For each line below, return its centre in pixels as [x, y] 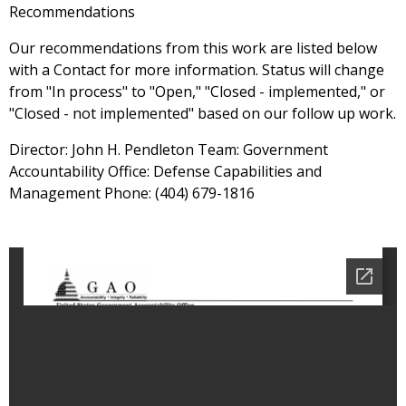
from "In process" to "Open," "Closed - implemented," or [197, 92]
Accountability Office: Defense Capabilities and [165, 172]
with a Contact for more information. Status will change [197, 70]
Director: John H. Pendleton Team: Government [169, 150]
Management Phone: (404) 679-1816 [132, 193]
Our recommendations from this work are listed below [193, 48]
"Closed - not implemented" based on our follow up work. [203, 114]
